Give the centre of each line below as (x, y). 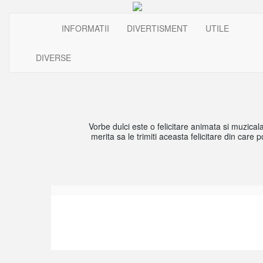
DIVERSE (53, 58)
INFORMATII (85, 28)
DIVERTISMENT (157, 28)
